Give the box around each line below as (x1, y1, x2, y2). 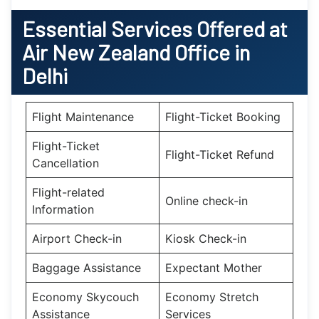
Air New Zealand (22, 38, 170, 65)
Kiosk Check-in (165, 231, 250, 246)
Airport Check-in (32, 231, 122, 246)
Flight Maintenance (32, 109, 137, 124)
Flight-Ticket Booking (165, 109, 281, 124)
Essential (22, 15, 107, 41)
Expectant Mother (165, 260, 262, 275)
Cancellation (32, 155, 99, 170)
